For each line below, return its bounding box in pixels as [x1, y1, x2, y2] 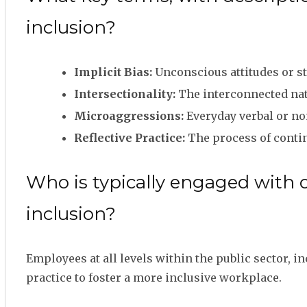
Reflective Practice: [74, 131, 185, 145]
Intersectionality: [74, 87, 175, 101]
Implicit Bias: [74, 65, 152, 79]
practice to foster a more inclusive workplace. [26, 271, 282, 284]
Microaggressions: [74, 109, 184, 123]
